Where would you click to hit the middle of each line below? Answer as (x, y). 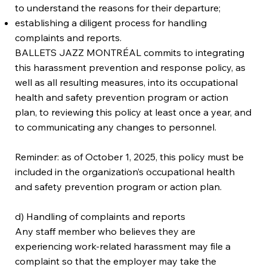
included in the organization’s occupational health (125, 171)
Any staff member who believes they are (105, 231)
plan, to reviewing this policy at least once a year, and (133, 112)
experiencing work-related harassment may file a (123, 246)
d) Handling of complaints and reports (100, 216)
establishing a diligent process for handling (111, 22)
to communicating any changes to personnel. (116, 127)
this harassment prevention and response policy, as (131, 67)
